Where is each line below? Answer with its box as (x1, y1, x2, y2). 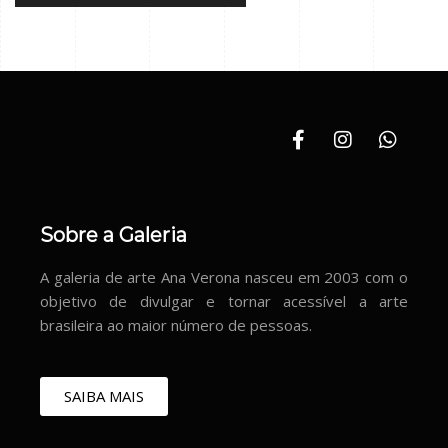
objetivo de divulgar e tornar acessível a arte (40, 290, 408, 311)
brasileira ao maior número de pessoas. (40, 314, 312, 335)
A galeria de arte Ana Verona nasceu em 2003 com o (40, 266, 408, 287)
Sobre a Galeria (40, 222, 187, 247)
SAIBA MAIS (64, 385, 144, 406)
